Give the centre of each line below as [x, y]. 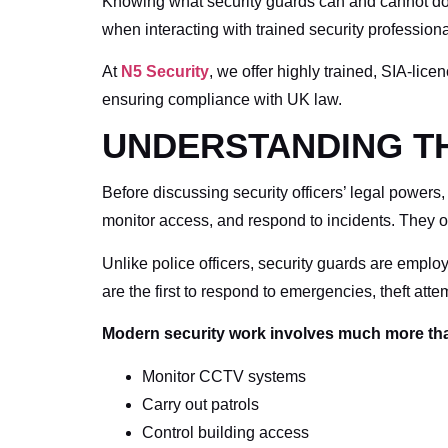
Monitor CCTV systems [224, 376]
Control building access [225, 432]
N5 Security [165, 71]
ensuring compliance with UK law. [222, 99]
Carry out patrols [200, 404]
